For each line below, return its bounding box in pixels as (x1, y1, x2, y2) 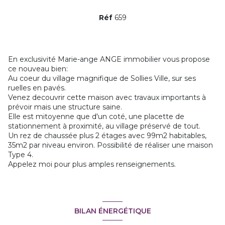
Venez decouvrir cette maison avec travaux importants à (8, 93, 206, 102)
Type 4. (8, 150, 33, 160)
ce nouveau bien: (8, 64, 68, 74)
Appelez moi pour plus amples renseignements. (8, 160, 176, 169)
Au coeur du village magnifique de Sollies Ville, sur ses (8, 74, 196, 83)
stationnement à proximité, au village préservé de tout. (8, 122, 200, 131)
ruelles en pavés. (8, 83, 66, 93)
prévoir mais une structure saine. (8, 102, 122, 112)
